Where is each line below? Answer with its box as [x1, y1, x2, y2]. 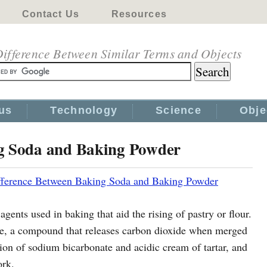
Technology [50, 104, 118, 116]
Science [156, 104, 201, 116]
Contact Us [21, 9, 79, 19]
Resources [111, 9, 167, 19]
